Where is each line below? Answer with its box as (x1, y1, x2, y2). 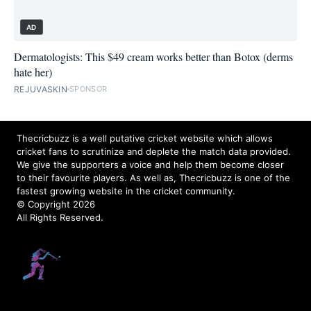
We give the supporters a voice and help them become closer (17, 158, 284, 170)
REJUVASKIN (14, 83, 67, 94)
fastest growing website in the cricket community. (17, 185, 235, 196)
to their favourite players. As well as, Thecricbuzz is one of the (17, 171, 290, 183)
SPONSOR (69, 84, 108, 94)
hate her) (14, 64, 52, 79)
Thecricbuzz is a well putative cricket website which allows (17, 132, 273, 144)
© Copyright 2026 (17, 198, 95, 210)
